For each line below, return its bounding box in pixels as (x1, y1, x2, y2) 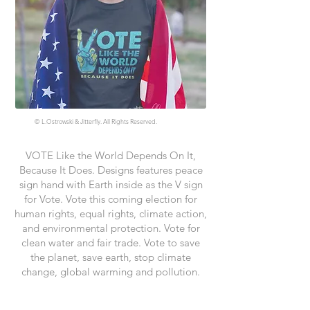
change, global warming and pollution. (21, 265, 200, 278)
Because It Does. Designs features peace (19, 163, 203, 176)
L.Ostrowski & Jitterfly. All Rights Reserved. (42, 117, 157, 125)
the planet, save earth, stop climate (30, 250, 191, 264)
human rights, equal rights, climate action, (15, 207, 207, 220)
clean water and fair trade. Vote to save (21, 236, 200, 249)
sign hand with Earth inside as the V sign (19, 178, 203, 191)
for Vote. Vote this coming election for (24, 192, 197, 206)
